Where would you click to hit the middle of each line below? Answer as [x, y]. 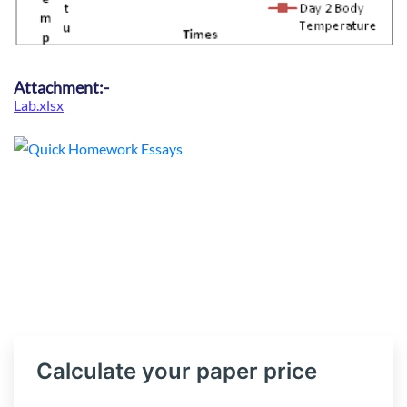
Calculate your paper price [177, 372]
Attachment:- [61, 88]
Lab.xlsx [39, 105]
